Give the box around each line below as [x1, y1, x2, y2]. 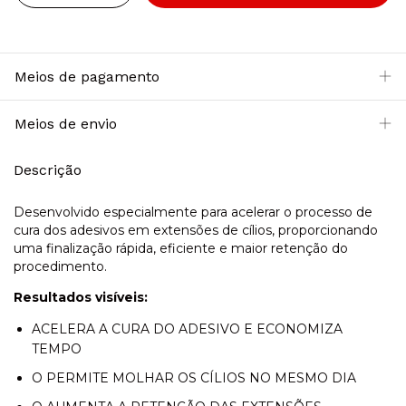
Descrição [14, 161, 82, 179]
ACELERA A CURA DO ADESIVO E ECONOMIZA [32, 320, 343, 337]
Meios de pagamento [14, 68, 159, 85]
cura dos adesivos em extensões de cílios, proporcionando [14, 221, 378, 238]
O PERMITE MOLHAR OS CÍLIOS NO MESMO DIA [32, 369, 356, 386]
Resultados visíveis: [14, 288, 148, 305]
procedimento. [14, 257, 107, 275]
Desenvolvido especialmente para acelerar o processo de [14, 203, 372, 220]
